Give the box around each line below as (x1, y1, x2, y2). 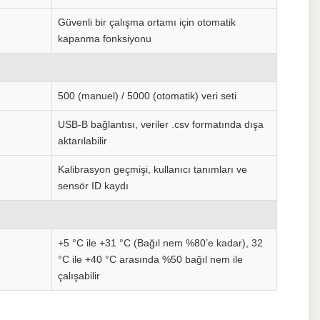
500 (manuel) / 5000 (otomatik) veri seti (58, 90, 236, 101)
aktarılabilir (58, 135, 107, 146)
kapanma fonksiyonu (58, 33, 151, 44)
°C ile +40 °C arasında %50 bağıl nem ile (58, 254, 243, 265)
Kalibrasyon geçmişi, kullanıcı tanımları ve (58, 164, 247, 175)
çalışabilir (58, 270, 100, 281)
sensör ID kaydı (58, 180, 129, 191)
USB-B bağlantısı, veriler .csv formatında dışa (58, 119, 264, 130)
